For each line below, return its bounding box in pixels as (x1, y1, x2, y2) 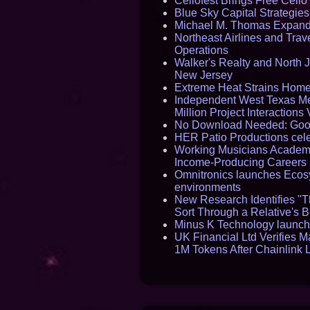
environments (174, 181, 241, 193)
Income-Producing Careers (174, 156, 307, 168)
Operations (174, 44, 228, 56)
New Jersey (174, 69, 232, 81)
